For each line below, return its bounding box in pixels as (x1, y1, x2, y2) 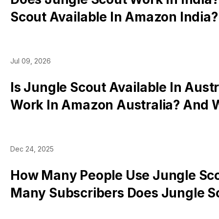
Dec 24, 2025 (10, 145, 54, 153)
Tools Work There (10, 27, 119, 42)
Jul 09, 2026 (10, 57, 51, 65)
